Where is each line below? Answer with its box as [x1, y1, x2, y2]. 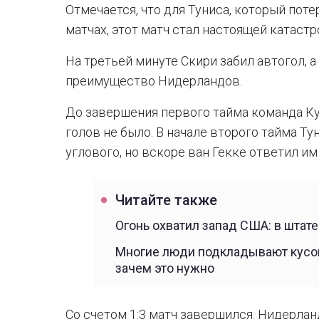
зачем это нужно [115, 261, 214, 276]
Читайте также [115, 192, 217, 209]
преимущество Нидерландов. [66, 73, 242, 88]
